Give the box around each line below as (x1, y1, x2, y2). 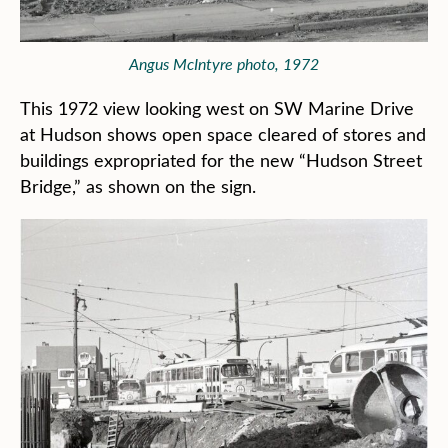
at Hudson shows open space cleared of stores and (20, 121, 426, 146)
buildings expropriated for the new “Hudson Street (20, 147, 422, 172)
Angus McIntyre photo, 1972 (129, 52, 319, 74)
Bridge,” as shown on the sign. (20, 173, 256, 198)
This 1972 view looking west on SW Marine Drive (20, 95, 414, 120)
